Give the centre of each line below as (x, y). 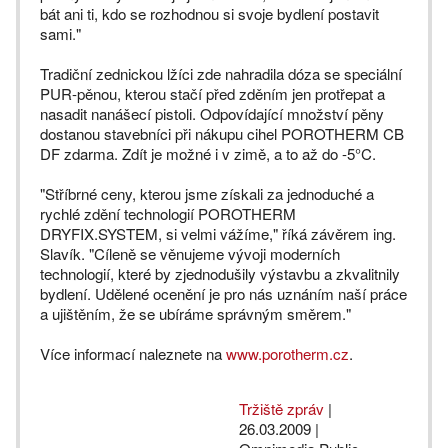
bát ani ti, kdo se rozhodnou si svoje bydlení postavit (209, 13)
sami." (60, 33)
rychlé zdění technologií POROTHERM (168, 213)
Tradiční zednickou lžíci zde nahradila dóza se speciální (221, 73)
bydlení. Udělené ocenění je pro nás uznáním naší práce (223, 293)
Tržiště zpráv (281, 408)
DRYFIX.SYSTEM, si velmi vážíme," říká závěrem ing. (218, 233)
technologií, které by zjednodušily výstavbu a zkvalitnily (220, 273)
